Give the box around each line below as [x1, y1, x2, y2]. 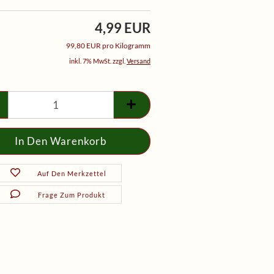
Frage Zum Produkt [38, 191, 106, 199]
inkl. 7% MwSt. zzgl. [69, 57, 127, 65]
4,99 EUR [95, 20, 150, 36]
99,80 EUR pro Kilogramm [66, 41, 150, 50]
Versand [127, 57, 150, 65]
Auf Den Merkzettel [37, 169, 106, 177]
